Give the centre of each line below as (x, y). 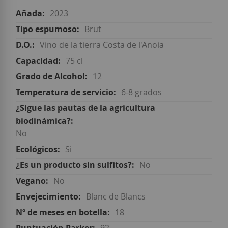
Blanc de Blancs (116, 197)
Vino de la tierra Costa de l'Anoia (102, 45)
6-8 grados (141, 92)
